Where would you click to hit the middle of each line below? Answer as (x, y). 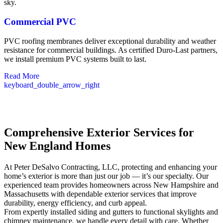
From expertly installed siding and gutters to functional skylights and (111, 212)
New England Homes (57, 146)
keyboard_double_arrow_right (52, 85)
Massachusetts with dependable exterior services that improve (100, 194)
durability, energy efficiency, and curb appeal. (75, 203)
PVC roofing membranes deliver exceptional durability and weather (110, 41)
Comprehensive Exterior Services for (99, 133)
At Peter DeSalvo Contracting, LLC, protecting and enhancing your (111, 167)
